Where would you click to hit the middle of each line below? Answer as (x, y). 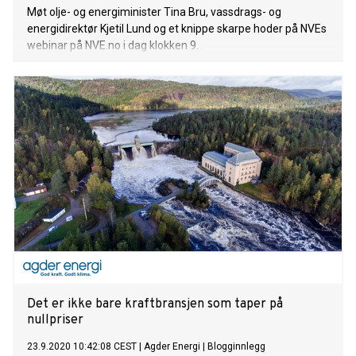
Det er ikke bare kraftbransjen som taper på (155, 305)
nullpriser (55, 321)
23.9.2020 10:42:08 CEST (82, 347)
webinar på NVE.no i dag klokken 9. (113, 46)
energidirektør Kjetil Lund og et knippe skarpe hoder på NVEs (177, 29)
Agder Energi (172, 347)
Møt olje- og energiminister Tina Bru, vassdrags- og (154, 12)
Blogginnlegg (236, 347)
